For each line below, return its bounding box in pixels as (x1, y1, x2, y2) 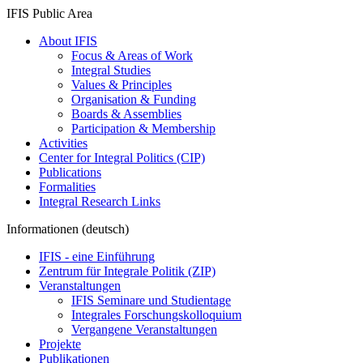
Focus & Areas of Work (71, 49, 193, 62)
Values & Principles (71, 78, 172, 92)
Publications (39, 165, 101, 179)
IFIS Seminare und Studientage (71, 293, 231, 307)
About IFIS (39, 34, 97, 48)
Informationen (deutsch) (6, 222, 129, 236)
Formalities (39, 180, 96, 194)
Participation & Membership (71, 122, 216, 135)
